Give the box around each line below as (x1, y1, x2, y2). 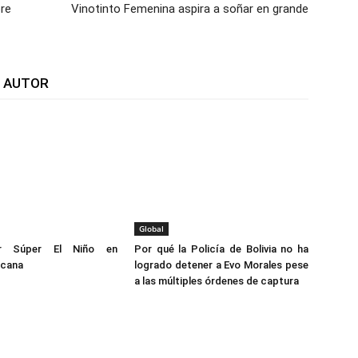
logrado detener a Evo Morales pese (134, 259, 308, 272)
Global (139, 223, 164, 235)
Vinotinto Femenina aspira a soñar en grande (71, 2, 308, 17)
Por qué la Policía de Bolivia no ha (134, 243, 308, 256)
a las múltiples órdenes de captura (134, 275, 299, 288)
